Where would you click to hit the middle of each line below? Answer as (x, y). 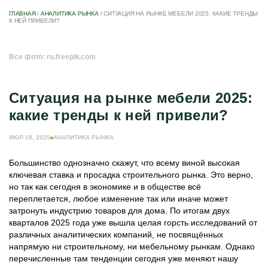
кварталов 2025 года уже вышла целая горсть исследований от (133, 223)
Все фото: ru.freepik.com (53, 57)
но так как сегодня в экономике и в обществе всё (105, 187)
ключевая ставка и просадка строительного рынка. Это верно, (131, 175)
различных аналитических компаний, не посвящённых (116, 234)
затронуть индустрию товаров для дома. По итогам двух (119, 211)
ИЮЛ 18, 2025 (30, 137)
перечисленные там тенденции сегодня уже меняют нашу (124, 258)
